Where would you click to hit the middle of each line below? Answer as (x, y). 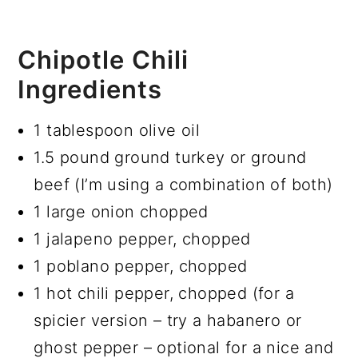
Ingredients (90, 89)
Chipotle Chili (103, 59)
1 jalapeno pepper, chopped (142, 239)
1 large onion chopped (121, 211)
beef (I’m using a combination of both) (183, 184)
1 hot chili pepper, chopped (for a (164, 293)
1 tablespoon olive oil (117, 130)
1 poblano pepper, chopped (141, 266)
